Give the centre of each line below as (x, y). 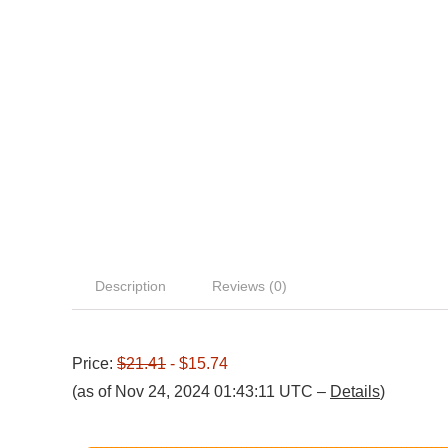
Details (355, 392)
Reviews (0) (249, 286)
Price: (94, 364)
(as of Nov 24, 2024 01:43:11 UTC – (201, 392)
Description (130, 286)
